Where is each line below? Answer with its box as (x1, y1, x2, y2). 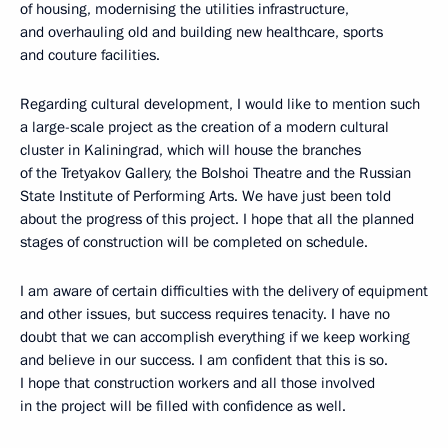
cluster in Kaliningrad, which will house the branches (20, 140, 361, 160)
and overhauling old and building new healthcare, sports (20, 22, 383, 42)
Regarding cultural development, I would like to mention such (20, 94, 420, 114)
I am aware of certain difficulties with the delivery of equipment (20, 281, 428, 301)
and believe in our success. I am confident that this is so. (20, 350, 388, 370)
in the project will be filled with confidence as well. (20, 396, 346, 416)
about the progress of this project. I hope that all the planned (20, 209, 414, 229)
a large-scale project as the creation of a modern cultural (20, 117, 389, 137)
